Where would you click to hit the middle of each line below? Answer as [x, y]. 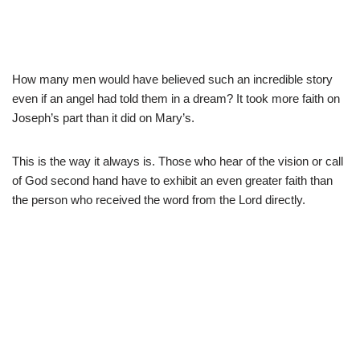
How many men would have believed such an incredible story [172, 79]
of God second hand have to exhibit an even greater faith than [172, 180]
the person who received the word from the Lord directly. [159, 199]
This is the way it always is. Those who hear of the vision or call [178, 161]
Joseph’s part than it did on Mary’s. [103, 117]
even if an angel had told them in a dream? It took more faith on [176, 98]
